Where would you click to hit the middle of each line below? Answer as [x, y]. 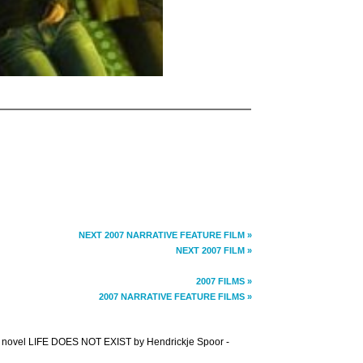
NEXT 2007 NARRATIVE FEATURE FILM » [165, 235]
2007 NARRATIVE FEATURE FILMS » [175, 296]
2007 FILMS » [224, 281]
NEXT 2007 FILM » [214, 250]
